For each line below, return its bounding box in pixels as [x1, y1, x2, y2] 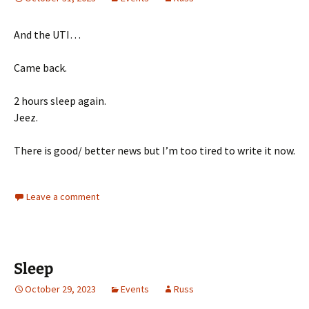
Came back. [14, 60, 67, 74]
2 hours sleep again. [14, 93, 106, 108]
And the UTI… [14, 27, 81, 41]
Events [121, 282, 149, 295]
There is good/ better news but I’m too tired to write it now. [14, 143, 295, 157]
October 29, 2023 [25, 282, 96, 295]
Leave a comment [26, 190, 99, 203]
